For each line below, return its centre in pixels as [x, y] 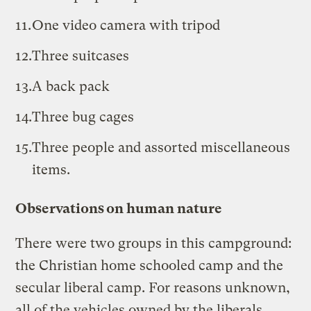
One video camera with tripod [126, 25]
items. [51, 169]
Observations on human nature [119, 208]
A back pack [71, 86]
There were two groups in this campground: [154, 243]
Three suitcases [81, 56]
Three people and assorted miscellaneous [161, 147]
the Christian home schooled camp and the [150, 265]
